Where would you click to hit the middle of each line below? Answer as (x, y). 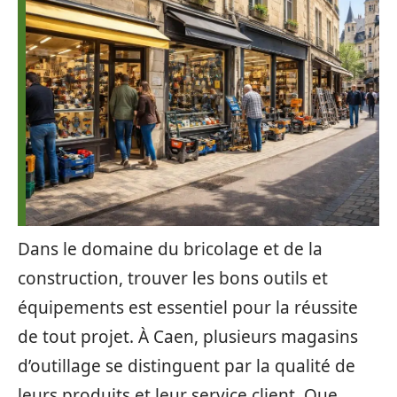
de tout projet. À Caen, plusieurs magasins (188, 337)
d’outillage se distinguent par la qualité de (187, 366)
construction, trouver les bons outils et (173, 278)
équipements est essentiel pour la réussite (188, 307)
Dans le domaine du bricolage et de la (170, 249)
